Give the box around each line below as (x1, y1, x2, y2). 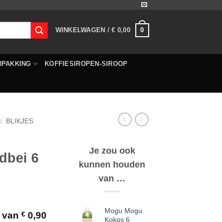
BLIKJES (6, 117, 34, 125)
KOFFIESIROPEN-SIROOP (45, 59, 128, 67)
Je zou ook (89, 145, 135, 156)
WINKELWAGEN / (55, 26, 112, 34)
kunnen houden (79, 159, 145, 169)
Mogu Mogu (105, 207, 142, 215)
